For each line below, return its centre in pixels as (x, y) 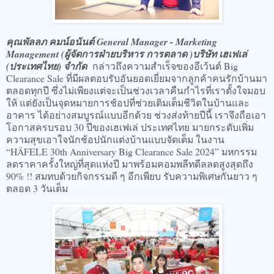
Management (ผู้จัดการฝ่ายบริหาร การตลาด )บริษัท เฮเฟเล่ (127, 54)
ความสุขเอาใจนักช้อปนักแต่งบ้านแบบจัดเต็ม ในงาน (115, 139)
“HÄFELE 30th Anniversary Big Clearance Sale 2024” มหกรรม (131, 151)
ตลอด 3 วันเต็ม (37, 188)
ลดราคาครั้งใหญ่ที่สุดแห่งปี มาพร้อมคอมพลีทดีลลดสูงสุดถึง (130, 163)
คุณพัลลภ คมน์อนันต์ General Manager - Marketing (112, 41)
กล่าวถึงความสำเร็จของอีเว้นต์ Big (164, 65)
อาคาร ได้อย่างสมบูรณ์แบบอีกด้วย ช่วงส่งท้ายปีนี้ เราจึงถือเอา (136, 114)
